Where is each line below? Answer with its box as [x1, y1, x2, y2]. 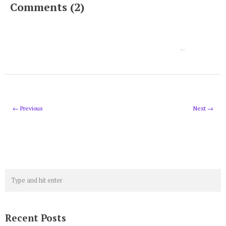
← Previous [13, 104, 43, 112]
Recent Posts [5, 211, 66, 224]
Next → [193, 104, 213, 112]
